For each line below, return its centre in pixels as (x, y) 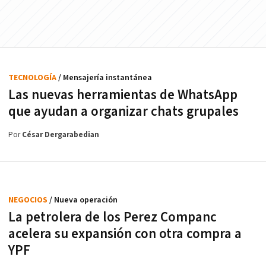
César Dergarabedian (61, 135)
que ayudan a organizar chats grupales (123, 112)
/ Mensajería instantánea (105, 78)
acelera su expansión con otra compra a (125, 234)
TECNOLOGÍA (33, 78)
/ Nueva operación (83, 200)
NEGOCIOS (29, 200)
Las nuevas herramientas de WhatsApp (123, 95)
